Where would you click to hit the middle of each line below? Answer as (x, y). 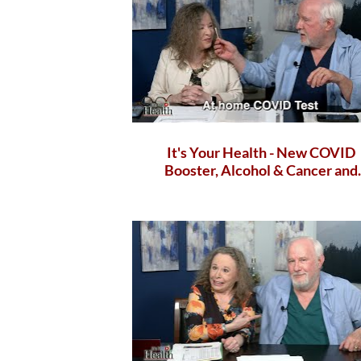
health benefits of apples (261, 187)
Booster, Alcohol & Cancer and (261, 170)
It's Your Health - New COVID (261, 152)
